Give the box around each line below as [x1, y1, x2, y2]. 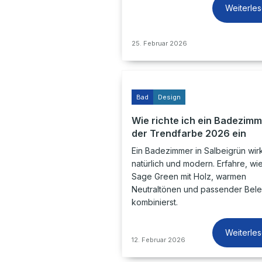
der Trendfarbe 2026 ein [132, 127, 246, 139]
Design [158, 93, 181, 101]
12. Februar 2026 [132, 236, 185, 244]
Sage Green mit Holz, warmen [132, 171, 246, 181]
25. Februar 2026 [132, 39, 187, 47]
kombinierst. [132, 197, 178, 207]
